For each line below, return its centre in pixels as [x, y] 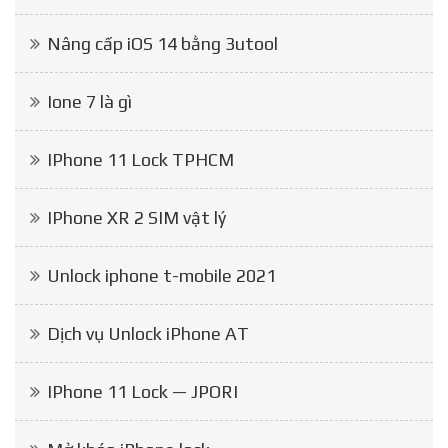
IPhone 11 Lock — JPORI [142, 391]
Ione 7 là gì [89, 101]
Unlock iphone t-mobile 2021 [161, 275]
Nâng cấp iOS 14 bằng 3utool [162, 43]
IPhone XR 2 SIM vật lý [136, 217]
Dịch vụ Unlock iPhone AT [148, 333]
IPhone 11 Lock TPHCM [140, 159]
